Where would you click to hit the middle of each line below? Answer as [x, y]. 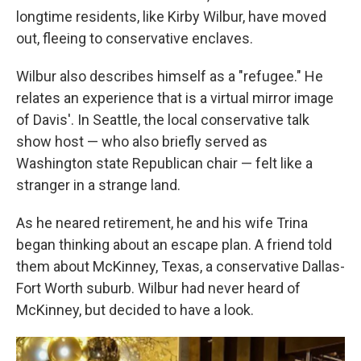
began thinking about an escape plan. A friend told [174, 245]
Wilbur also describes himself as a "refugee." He [170, 77]
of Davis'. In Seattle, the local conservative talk [163, 120]
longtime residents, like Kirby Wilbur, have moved [171, 17]
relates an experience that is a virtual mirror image [175, 98]
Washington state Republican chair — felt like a [164, 164]
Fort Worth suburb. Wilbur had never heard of [158, 288]
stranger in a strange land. [98, 185]
